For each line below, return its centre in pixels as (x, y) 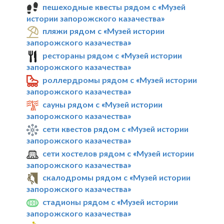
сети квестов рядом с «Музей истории (116, 128)
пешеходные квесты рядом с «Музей (114, 6)
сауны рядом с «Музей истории (103, 104)
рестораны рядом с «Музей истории (112, 55)
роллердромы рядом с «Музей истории (120, 80)
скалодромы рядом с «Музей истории (117, 177)
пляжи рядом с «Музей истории (104, 31)
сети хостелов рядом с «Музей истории (118, 153)
